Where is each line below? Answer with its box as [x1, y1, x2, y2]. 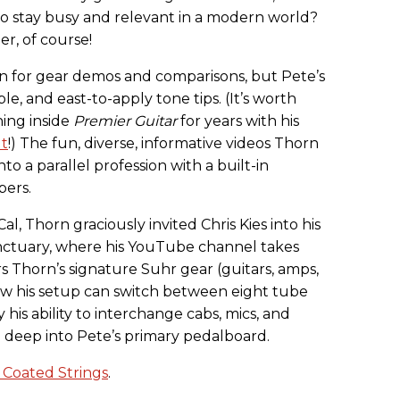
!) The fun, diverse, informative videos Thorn [8, 135, 319, 153]
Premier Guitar [73, 112, 177, 130]
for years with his [177, 112, 299, 130]
